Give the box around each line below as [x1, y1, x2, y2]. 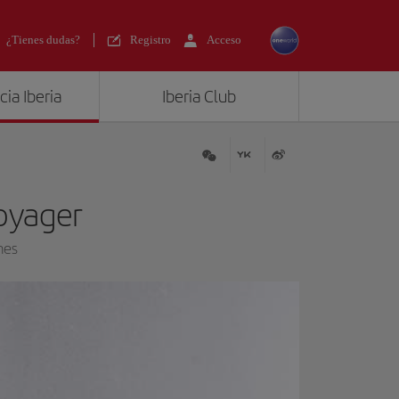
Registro [130, 33, 171, 46]
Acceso [207, 33, 241, 46]
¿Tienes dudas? [6, 33, 80, 46]
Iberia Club [162, 86, 237, 107]
